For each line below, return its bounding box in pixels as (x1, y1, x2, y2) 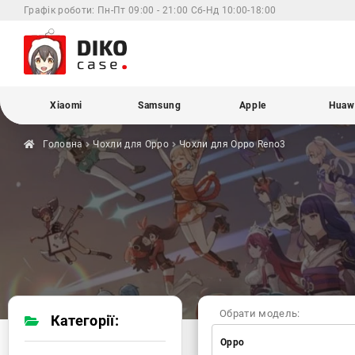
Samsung (137, 99, 181, 111)
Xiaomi (49, 99, 82, 111)
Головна (43, 138, 83, 150)
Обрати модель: (219, 307, 300, 319)
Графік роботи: (24, 5, 95, 16)
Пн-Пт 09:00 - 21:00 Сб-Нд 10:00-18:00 (94, 5, 277, 16)
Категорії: (47, 311, 120, 329)
